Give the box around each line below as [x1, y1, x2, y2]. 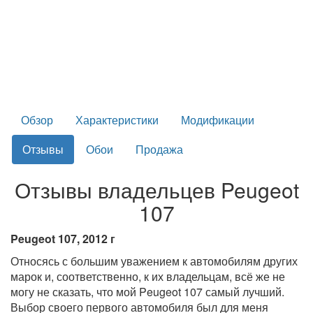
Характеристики [75, 111, 159, 128]
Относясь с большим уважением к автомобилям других [10, 252, 298, 269]
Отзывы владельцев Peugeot [14, 174, 299, 205]
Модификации [181, 111, 254, 128]
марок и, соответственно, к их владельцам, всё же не [10, 268, 285, 284]
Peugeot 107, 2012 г [10, 230, 115, 247]
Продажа [136, 140, 183, 157]
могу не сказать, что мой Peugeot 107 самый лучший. [10, 283, 284, 300]
